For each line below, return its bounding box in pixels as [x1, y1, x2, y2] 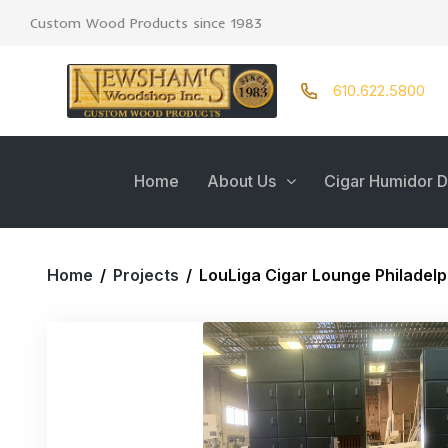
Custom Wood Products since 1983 [30, 14, 262, 32]
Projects [113, 265, 179, 285]
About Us [207, 171, 276, 191]
